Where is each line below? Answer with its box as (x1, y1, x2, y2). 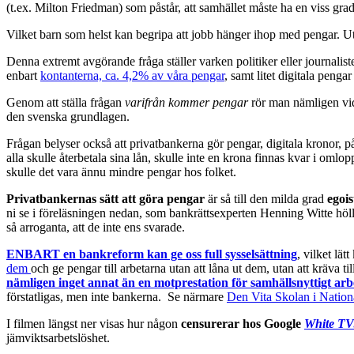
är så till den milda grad (208, 191, 327, 205)
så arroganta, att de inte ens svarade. (6, 220, 185, 234)
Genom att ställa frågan (6, 95, 125, 109)
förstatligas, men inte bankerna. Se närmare (6, 289, 227, 303)
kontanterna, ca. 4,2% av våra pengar (40, 68, 224, 82)
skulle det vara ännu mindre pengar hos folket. (6, 164, 236, 179)
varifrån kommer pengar (125, 95, 248, 109)
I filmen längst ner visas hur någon (6, 316, 178, 330)
